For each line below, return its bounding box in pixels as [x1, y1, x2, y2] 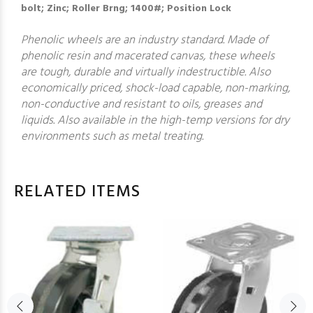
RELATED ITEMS [14, 179, 140, 205]
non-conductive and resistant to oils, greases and [21, 95, 262, 114]
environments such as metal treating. [21, 127, 203, 146]
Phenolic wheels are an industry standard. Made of [21, 31, 268, 50]
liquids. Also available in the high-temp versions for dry [21, 111, 289, 130]
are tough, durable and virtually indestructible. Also [21, 63, 270, 82]
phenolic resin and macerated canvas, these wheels [21, 47, 275, 66]
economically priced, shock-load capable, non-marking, [21, 79, 290, 98]
